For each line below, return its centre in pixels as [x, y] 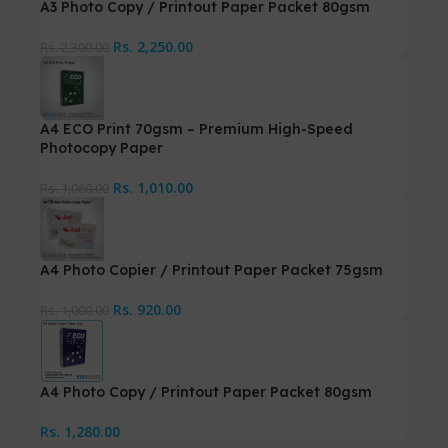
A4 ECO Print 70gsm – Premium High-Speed [196, 128]
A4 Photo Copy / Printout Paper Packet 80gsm [206, 391]
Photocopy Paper [101, 147]
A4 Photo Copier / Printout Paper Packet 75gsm [211, 269]
